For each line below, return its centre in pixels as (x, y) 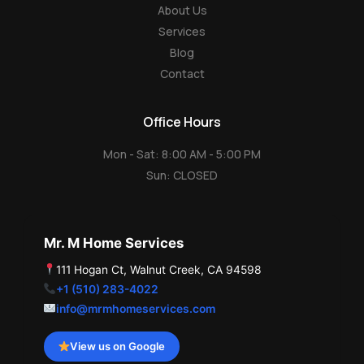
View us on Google (118, 346)
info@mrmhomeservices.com (136, 308)
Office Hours (182, 122)
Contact (182, 74)
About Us (182, 10)
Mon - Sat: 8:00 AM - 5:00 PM (182, 154)
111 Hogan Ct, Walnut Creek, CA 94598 (159, 269)
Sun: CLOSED (182, 175)
